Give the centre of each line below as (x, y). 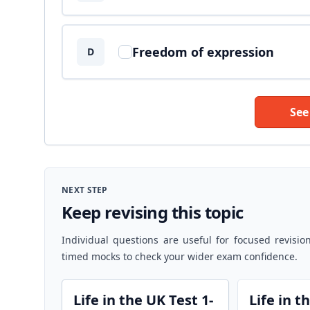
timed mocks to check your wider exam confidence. (180, 256)
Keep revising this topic (153, 212)
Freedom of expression (203, 52)
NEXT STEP (85, 190)
